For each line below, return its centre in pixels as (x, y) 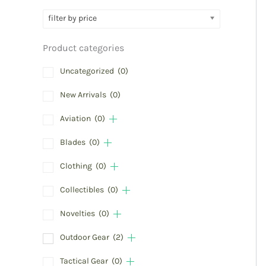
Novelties (78, 214)
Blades (74, 142)
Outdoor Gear (85, 237)
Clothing (77, 166)
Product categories (83, 48)
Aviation (76, 119)
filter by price (72, 18)
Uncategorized (88, 71)
